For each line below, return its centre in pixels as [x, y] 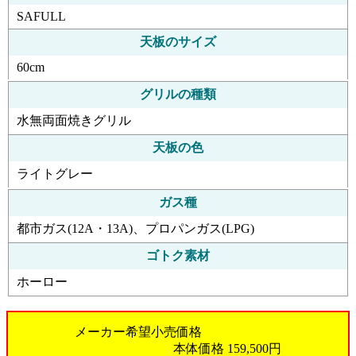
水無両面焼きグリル [74, 120]
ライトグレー [55, 173]
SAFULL [41, 16]
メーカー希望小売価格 [138, 331]
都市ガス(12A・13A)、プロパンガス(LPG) [135, 228]
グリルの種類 [178, 94]
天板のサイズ [178, 41]
